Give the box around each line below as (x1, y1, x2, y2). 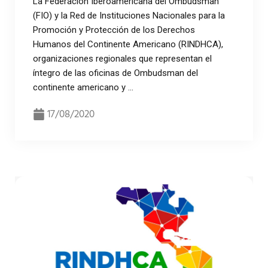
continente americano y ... (33, 81, 133, 93)
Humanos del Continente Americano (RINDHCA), (33, 38, 223, 50)
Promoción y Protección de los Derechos (33, 24, 195, 35)
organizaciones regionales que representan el (33, 53, 212, 64)
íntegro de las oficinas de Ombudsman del (33, 67, 200, 78)
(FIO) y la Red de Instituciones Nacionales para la (33, 10, 225, 21)
